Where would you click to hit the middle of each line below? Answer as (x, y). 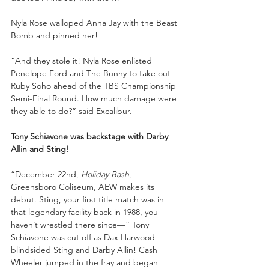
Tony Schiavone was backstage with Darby (91, 136)
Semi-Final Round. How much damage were (95, 98)
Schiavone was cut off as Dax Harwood (84, 237)
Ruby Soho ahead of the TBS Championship (95, 86)
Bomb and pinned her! (54, 35)
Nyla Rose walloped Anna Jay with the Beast (95, 23)
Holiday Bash (105, 174)
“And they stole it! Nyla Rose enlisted (83, 60)
